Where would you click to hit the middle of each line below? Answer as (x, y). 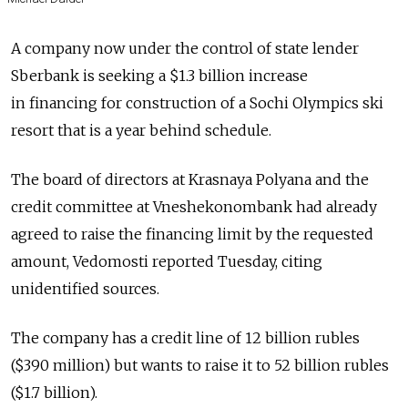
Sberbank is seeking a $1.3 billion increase (159, 76)
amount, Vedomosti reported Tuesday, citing (167, 262)
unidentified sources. (85, 289)
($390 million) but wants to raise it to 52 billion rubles (200, 366)
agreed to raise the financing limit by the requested (192, 235)
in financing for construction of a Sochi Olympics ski (197, 103)
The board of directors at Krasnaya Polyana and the (190, 180)
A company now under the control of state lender (185, 49)
